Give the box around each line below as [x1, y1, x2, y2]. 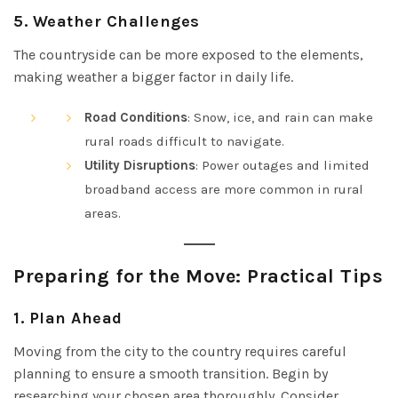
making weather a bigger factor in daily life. [13, 68, 293, 85]
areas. [84, 204, 121, 221]
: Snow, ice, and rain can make [187, 108, 373, 125]
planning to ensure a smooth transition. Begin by [13, 364, 328, 382]
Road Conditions [84, 108, 187, 125]
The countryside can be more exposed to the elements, [13, 45, 363, 63]
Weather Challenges [32, 11, 200, 31]
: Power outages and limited [195, 156, 370, 173]
